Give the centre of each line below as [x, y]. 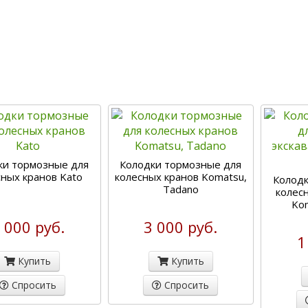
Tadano [180, 189]
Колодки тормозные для [181, 164]
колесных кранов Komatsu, [180, 177]
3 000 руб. [181, 227]
